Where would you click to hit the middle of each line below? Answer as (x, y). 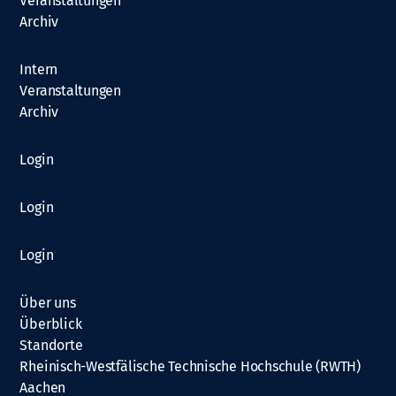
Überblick (51, 324)
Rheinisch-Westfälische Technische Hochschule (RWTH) (190, 366)
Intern (39, 69)
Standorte (51, 345)
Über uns (48, 302)
